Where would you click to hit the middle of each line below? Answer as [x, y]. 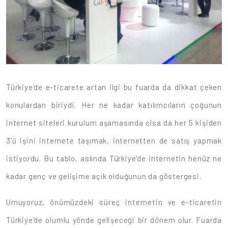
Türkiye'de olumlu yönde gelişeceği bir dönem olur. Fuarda [114, 220]
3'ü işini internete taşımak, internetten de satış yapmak [114, 140]
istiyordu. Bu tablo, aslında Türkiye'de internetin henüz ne [114, 158]
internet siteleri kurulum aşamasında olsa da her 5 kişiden [114, 122]
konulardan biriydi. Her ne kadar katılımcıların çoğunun [114, 105]
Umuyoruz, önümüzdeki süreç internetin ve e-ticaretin [114, 202]
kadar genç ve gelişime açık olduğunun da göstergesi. [104, 176]
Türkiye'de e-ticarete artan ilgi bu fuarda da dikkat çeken [114, 87]
